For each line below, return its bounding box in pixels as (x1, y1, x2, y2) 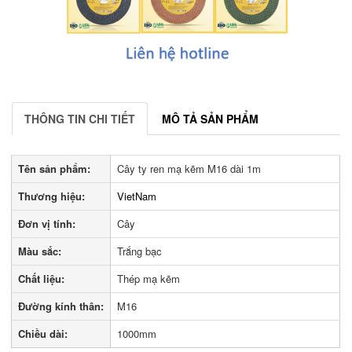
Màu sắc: (18, 243, 62, 258)
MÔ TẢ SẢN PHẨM (162, 110, 258, 126)
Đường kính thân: (18, 298, 104, 313)
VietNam (117, 188, 157, 203)
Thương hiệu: (18, 188, 86, 203)
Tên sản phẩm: (18, 160, 91, 176)
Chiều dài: (18, 325, 68, 341)
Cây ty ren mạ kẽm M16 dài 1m (117, 160, 262, 176)
